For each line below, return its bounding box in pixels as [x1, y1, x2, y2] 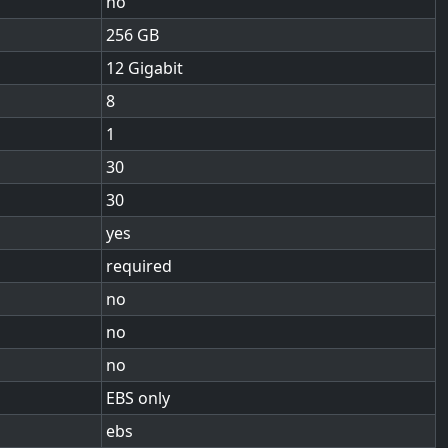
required [106, 255, 172, 277]
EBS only [106, 387, 170, 409]
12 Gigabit [106, 57, 183, 79]
